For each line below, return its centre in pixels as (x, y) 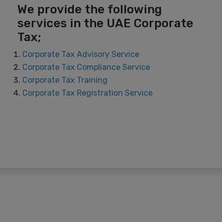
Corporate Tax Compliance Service (86, 67)
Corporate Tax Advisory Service (82, 54)
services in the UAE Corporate (105, 23)
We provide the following (90, 9)
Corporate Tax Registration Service (87, 93)
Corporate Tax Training (66, 80)
